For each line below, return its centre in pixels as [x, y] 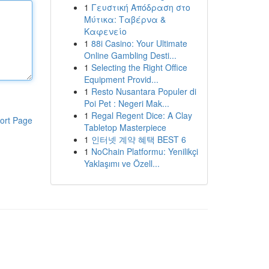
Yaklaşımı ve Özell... [122, 163]
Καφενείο [105, 31]
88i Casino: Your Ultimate [139, 43]
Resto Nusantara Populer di [144, 91]
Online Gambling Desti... [130, 55]
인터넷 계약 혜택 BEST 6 [138, 139]
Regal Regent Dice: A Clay [141, 115]
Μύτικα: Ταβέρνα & [125, 19]
